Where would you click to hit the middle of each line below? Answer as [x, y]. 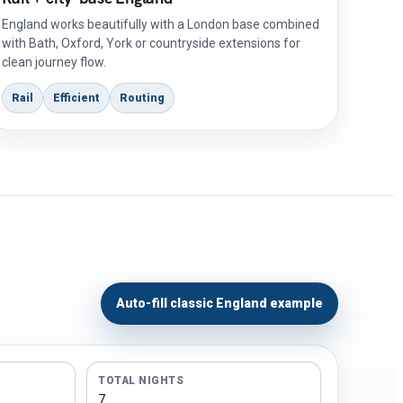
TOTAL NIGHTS [141, 381]
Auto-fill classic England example [219, 303]
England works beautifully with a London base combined [161, 24]
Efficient [77, 98]
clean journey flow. [54, 62]
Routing [143, 98]
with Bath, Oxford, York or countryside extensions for [152, 43]
